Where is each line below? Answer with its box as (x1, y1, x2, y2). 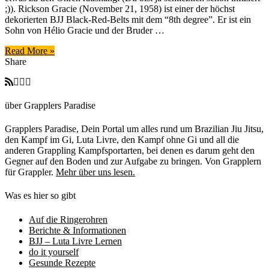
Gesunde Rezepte (29, 257, 95, 268)
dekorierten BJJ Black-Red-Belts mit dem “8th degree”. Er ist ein (5, 14, 251, 25)
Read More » (5, 45, 55, 56)
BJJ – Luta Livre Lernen (29, 235, 122, 246)
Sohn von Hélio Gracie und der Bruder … (5, 25, 165, 35)
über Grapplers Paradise (5, 100, 95, 110)
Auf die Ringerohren (29, 214, 107, 225)
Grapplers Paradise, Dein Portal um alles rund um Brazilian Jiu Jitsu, (5, 124, 264, 134)
